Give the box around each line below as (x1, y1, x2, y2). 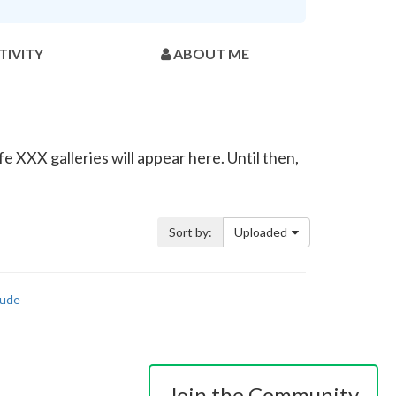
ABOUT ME (173, 45, 249, 63)
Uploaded (234, 225, 287, 240)
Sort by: (169, 225, 212, 240)
